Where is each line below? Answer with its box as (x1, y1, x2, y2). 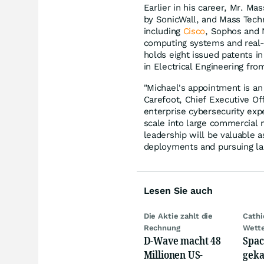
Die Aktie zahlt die (143, 211, 213, 220)
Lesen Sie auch (143, 184, 213, 196)
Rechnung (143, 223, 180, 232)
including (143, 25, 183, 37)
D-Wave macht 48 (143, 233, 221, 247)
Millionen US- (143, 247, 203, 262)
